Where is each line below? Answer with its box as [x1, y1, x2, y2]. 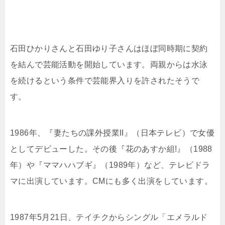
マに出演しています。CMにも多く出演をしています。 [10, 177, 212, 186]
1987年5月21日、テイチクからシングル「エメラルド [10, 213, 208, 222]
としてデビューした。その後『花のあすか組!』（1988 [10, 145, 212, 154]
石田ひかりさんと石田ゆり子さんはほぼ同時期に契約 [10, 44, 208, 53]
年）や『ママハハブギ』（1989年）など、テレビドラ [10, 161, 210, 170]
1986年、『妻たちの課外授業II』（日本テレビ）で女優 [10, 129, 215, 138]
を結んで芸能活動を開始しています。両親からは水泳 [10, 60, 208, 69]
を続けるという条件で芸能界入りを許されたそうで [10, 76, 200, 85]
